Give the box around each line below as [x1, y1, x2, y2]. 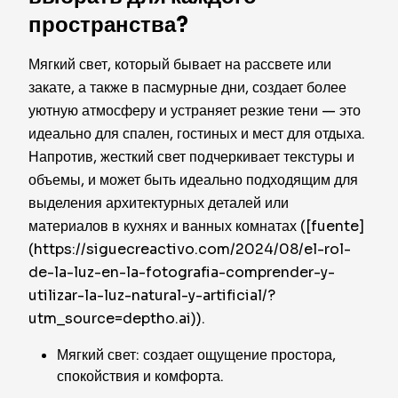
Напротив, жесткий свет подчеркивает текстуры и [28, 147, 354, 166]
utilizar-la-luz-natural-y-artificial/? [28, 286, 275, 305]
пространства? [28, 12, 188, 38]
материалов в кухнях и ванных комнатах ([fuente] [28, 217, 364, 235]
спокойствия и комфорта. [57, 367, 224, 386]
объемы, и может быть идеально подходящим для [28, 171, 358, 189]
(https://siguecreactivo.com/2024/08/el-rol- [28, 240, 351, 259]
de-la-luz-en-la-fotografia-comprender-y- [28, 263, 335, 282]
